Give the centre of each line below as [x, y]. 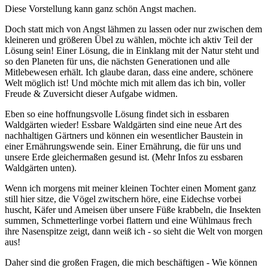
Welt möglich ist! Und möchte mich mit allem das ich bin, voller [125, 83]
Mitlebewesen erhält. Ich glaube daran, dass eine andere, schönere [129, 72]
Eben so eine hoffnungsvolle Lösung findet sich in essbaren [117, 114]
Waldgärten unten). [41, 167]
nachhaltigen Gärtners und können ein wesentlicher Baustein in [124, 135]
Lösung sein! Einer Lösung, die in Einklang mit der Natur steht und [132, 50]
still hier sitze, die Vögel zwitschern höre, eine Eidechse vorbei [123, 199]
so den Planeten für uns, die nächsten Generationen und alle [117, 61]
